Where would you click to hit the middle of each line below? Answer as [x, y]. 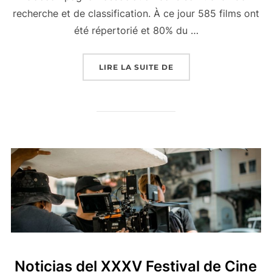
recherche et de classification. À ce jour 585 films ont [136, 13]
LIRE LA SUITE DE [136, 67]
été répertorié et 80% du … [136, 30]
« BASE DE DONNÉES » [222, 66]
